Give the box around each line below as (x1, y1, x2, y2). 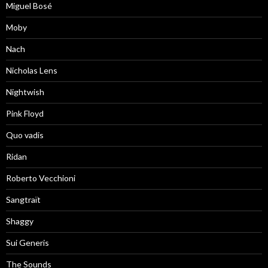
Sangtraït (6, 194, 41, 205)
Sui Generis (6, 237, 49, 248)
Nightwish (6, 86, 44, 97)
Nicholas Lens (6, 65, 57, 75)
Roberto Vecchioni (6, 172, 75, 183)
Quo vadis (6, 129, 44, 140)
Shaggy (6, 215, 33, 226)
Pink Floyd (6, 108, 44, 118)
